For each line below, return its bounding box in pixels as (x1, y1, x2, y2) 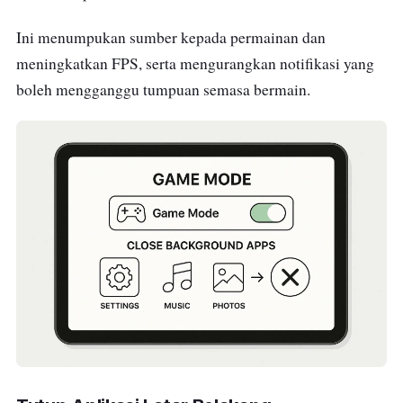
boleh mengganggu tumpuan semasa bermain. (16, 78, 310, 100)
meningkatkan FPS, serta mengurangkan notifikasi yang (16, 52, 374, 74)
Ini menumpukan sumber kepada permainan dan (16, 26, 326, 48)
